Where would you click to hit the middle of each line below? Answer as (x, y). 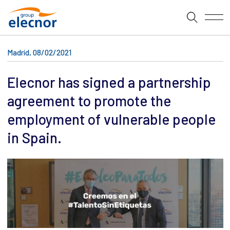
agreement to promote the (89, 101)
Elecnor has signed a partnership (109, 82)
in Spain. (34, 138)
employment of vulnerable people (111, 119)
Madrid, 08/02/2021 (39, 52)
